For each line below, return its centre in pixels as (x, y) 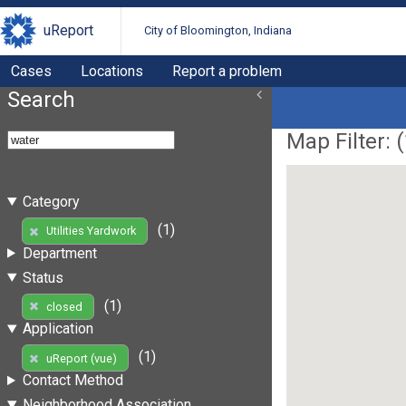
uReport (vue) (81, 358)
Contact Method (72, 381)
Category (51, 201)
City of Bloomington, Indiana (218, 31)
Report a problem (227, 71)
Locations (112, 71)
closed (64, 306)
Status (43, 277)
